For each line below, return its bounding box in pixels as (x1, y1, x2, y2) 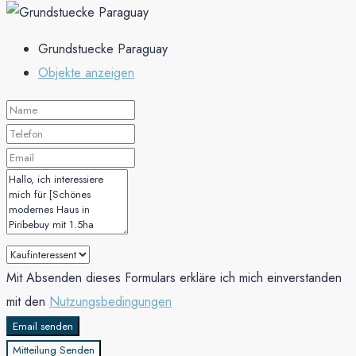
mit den (6, 292, 49, 311)
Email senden (13, 319, 73, 335)
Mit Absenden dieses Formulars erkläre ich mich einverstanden (6, 269, 342, 288)
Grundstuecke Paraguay (38, 40, 168, 59)
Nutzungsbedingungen (49, 292, 172, 311)
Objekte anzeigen (38, 64, 134, 83)
